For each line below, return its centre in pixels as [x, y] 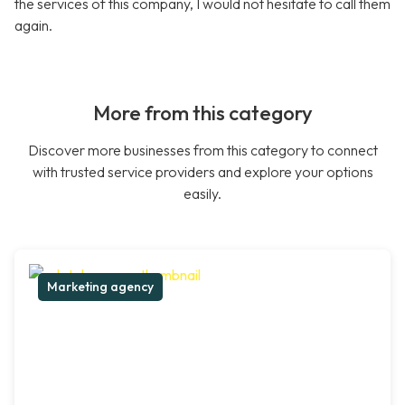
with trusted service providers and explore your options [202, 172]
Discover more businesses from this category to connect [202, 151]
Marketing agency [100, 287]
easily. [202, 194]
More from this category [202, 113]
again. [33, 26]
